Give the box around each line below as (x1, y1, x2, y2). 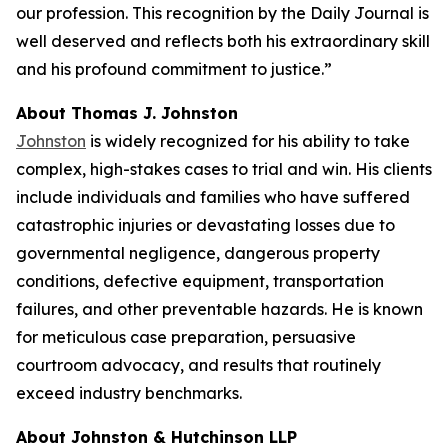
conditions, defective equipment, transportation (16, 271, 384, 291)
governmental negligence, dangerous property (16, 243, 380, 263)
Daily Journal (310, 3, 414, 23)
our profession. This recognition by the (16, 3, 310, 23)
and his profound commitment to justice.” (16, 59, 332, 79)
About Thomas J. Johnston (16, 103, 238, 123)
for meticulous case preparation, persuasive (16, 327, 356, 347)
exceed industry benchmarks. (16, 383, 242, 403)
